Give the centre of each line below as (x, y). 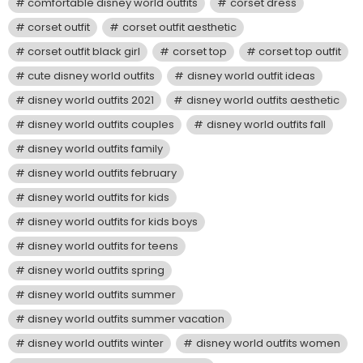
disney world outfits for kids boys (113, 222)
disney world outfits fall (266, 125)
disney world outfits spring (96, 271)
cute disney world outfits (92, 76)
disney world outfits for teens (103, 246)
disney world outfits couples (101, 125)
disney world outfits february (102, 173)
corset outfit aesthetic (179, 28)
